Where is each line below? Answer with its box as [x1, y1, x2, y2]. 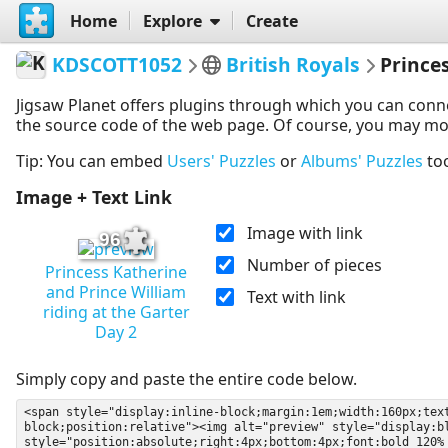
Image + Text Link [16, 185, 172, 210]
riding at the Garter [42, 301, 190, 324]
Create [245, 9, 298, 32]
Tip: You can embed [16, 150, 167, 173]
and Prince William [46, 281, 186, 304]
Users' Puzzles [167, 150, 276, 173]
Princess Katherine [45, 261, 187, 284]
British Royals [226, 50, 361, 78]
